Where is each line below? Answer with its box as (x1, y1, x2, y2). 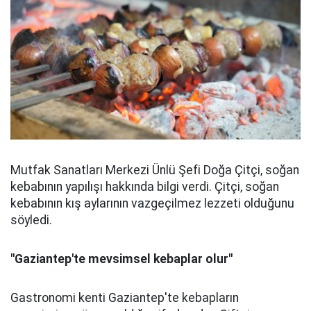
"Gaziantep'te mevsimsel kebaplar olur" (10, 251, 233, 266)
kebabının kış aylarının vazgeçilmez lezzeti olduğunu (10, 196, 294, 210)
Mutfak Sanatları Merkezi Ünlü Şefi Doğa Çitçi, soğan (10, 162, 299, 177)
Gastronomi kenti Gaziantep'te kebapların (10, 290, 239, 305)
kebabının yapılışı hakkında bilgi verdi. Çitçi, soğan (10, 179, 279, 194)
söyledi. (10, 212, 52, 227)
